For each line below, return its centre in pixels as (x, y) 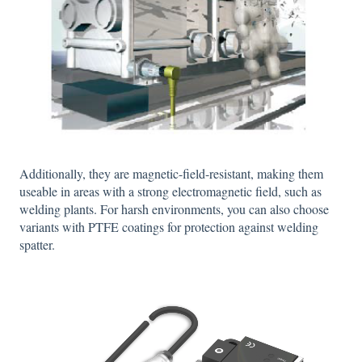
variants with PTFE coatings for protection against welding (169, 227)
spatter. (37, 245)
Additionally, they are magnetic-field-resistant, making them (171, 174)
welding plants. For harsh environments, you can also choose (174, 209)
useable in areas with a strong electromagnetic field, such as (170, 192)
